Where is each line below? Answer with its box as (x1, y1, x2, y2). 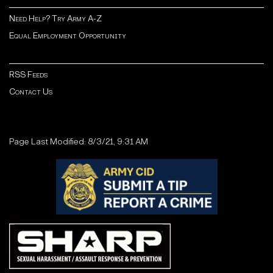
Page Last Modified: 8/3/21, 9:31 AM (9, 136, 148, 147)
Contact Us (9, 87, 52, 97)
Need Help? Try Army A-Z (9, 13, 102, 24)
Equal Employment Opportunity (9, 30, 126, 41)
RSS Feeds (9, 69, 48, 80)
